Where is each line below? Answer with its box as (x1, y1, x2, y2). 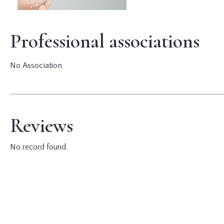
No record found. (9, 142, 67, 152)
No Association (9, 61, 62, 70)
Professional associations (9, 29, 199, 53)
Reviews (9, 113, 73, 138)
